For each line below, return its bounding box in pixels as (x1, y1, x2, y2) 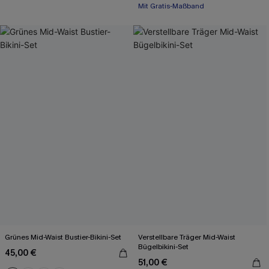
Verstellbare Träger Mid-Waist (138, 232, 236, 242)
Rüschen (138, 1, 168, 11)
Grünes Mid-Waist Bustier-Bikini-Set (5, 232, 122, 242)
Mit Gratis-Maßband (138, 16, 204, 25)
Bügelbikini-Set (138, 242, 189, 252)
